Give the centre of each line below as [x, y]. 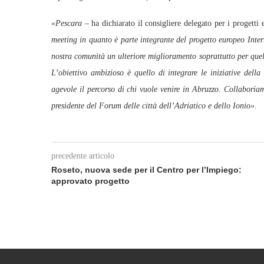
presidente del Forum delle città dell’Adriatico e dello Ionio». [154, 106]
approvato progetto [90, 181]
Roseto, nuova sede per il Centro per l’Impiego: [146, 170]
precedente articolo [83, 156]
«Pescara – [72, 23]
